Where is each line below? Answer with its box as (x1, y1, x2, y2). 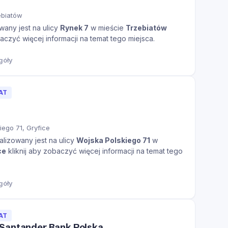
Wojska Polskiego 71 (76, 135, 150, 145)
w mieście (89, 23, 126, 32)
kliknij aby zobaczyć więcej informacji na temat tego (6, 146, 183, 155)
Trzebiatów (126, 23, 167, 32)
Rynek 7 (60, 23, 89, 32)
